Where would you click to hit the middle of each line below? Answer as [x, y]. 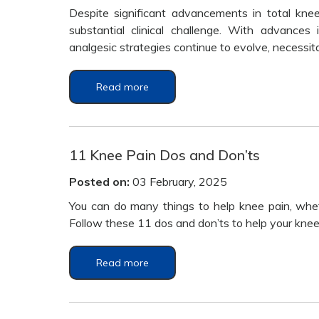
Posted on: [99, 182]
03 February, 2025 [178, 182]
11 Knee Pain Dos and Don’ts [164, 155]
